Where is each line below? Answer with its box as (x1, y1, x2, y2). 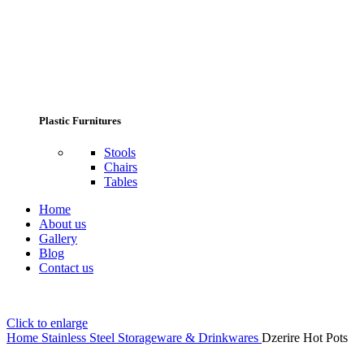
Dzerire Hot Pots (262, 330, 348, 344)
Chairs (104, 159, 137, 174)
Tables (104, 174, 137, 188)
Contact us (39, 260, 93, 275)
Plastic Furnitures (39, 114, 121, 127)
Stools (104, 145, 136, 159)
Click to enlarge (6, 315, 88, 330)
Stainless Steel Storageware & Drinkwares (41, 330, 262, 344)
